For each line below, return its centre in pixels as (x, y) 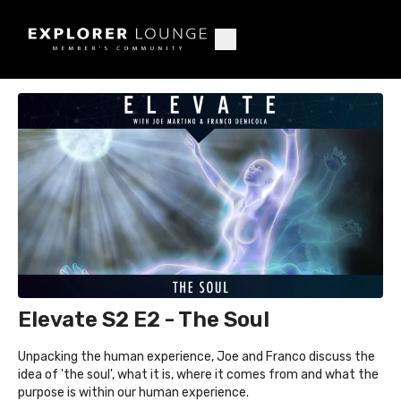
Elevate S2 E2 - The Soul (144, 320)
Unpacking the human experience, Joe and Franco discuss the (196, 357)
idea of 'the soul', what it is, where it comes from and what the (198, 375)
